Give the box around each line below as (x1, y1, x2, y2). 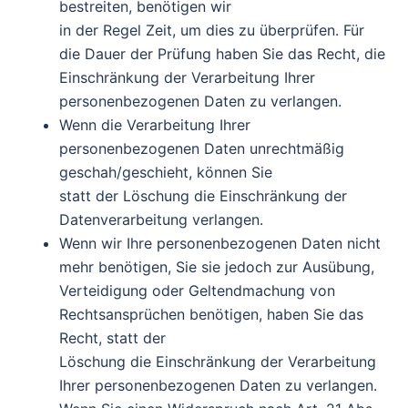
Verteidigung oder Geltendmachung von (59, 281, 335, 300)
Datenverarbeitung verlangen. (59, 210, 263, 229)
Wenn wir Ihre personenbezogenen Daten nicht (59, 234, 381, 252)
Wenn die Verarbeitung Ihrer (59, 116, 250, 134)
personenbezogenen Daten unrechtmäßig (59, 139, 344, 158)
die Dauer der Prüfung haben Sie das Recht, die (59, 45, 385, 63)
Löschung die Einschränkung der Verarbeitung (59, 352, 376, 371)
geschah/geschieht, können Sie (59, 163, 272, 181)
